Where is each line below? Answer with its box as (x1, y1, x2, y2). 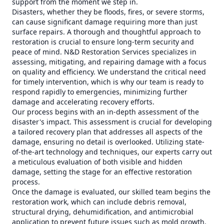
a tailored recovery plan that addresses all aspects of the (12, 127, 202, 136)
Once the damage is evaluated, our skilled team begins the (12, 187, 210, 196)
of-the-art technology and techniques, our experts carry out (12, 147, 212, 156)
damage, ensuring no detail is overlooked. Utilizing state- (12, 137, 204, 146)
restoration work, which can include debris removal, (12, 197, 186, 206)
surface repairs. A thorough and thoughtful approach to (12, 27, 200, 36)
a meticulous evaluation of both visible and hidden (12, 157, 182, 166)
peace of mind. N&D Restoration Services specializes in (12, 47, 196, 56)
